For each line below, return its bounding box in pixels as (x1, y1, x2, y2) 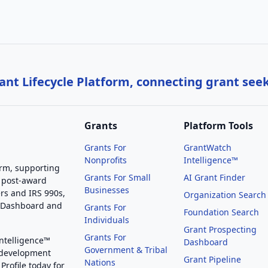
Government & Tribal (84, 244, 167, 255)
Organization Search (184, 189, 267, 200)
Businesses (84, 184, 129, 196)
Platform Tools (184, 119, 254, 132)
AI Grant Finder (184, 172, 246, 183)
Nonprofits (84, 154, 127, 166)
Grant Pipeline (184, 254, 242, 265)
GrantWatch (184, 142, 232, 153)
